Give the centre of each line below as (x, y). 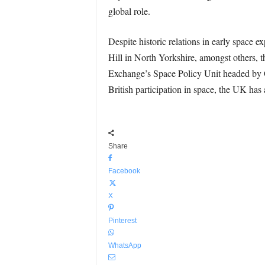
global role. (129, 11)
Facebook (124, 171)
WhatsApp (125, 245)
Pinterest (122, 221)
